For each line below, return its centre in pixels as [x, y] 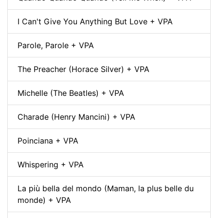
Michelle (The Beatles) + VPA [71, 93]
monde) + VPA [44, 200]
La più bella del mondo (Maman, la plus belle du [106, 188]
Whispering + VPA [51, 164]
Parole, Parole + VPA [56, 45]
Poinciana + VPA [48, 140]
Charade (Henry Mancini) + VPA [76, 117]
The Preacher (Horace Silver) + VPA [83, 69]
